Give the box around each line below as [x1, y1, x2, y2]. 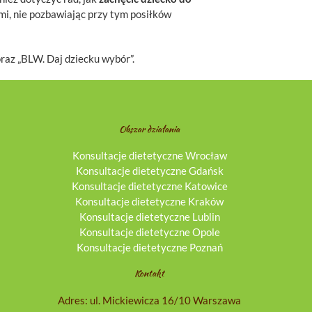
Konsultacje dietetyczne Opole [79, 225, 220, 238]
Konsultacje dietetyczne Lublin [79, 210, 220, 223]
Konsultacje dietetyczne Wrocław [72, 148, 227, 162]
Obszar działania [119, 122, 180, 136]
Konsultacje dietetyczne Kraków [75, 194, 224, 208]
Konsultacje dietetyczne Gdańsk [75, 164, 224, 177]
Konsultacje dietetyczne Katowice [71, 179, 228, 192]
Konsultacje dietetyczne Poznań [76, 240, 223, 253]
